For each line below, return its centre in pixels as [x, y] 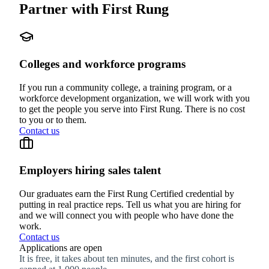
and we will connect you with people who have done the [126, 216]
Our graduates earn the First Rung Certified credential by [127, 194]
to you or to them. [53, 119]
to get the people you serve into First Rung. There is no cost [132, 109]
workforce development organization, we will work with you [134, 98]
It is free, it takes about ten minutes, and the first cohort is [127, 259]
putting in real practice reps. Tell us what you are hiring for [130, 205]
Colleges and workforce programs [102, 64]
